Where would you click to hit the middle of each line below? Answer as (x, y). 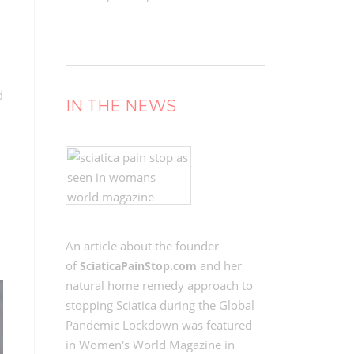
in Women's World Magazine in (150, 345)
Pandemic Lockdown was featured (158, 325)
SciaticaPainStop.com (138, 266)
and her (219, 265)
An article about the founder (142, 246)
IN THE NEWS (121, 106)
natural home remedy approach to (159, 285)
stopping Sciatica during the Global (160, 305)
